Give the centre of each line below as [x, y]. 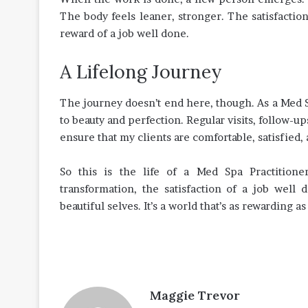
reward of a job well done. [124, 33]
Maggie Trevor [195, 295]
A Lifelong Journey [141, 71]
